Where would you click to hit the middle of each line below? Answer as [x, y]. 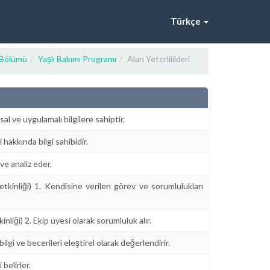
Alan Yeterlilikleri [159, 59]
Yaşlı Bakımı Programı [77, 59]
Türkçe [186, 21]
